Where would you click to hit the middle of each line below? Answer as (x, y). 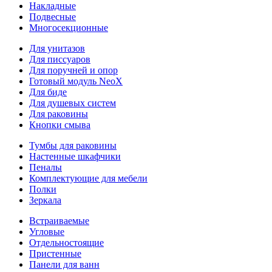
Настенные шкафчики (75, 156)
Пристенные (55, 253)
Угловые (47, 232)
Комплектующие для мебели (88, 178)
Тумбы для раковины (73, 145)
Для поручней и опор (73, 70)
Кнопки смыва (60, 125)
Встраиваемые (59, 221)
